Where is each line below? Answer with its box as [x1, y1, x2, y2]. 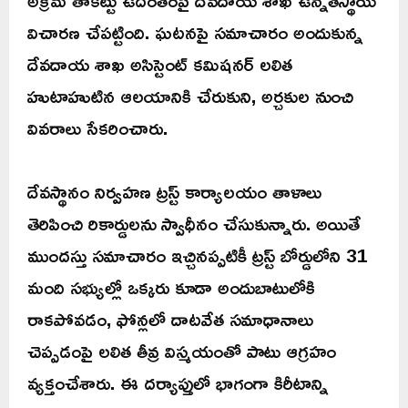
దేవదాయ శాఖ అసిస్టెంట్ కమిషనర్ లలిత [27, 46, 292, 83]
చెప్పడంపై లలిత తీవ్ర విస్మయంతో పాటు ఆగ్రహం [27, 332, 336, 370]
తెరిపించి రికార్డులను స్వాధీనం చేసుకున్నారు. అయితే [27, 205, 360, 242]
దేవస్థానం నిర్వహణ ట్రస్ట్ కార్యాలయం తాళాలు [27, 173, 321, 210]
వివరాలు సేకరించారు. [27, 109, 168, 147]
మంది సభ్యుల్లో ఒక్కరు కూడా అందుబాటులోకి [27, 269, 315, 306]
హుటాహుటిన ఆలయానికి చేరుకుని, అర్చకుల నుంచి [27, 77, 353, 115]
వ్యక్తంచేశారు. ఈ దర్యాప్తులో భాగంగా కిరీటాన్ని [27, 364, 328, 402]
